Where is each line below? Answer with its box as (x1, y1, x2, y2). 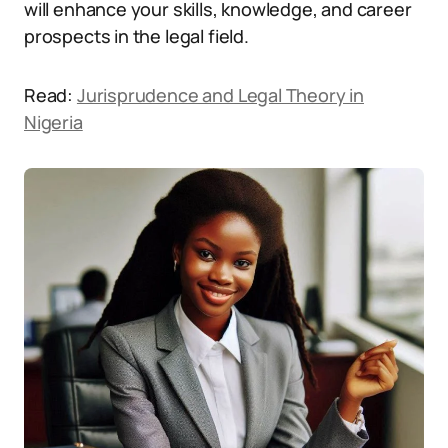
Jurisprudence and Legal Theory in (76, 83, 364, 107)
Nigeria (24, 110, 83, 134)
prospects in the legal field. (24, 24, 249, 48)
